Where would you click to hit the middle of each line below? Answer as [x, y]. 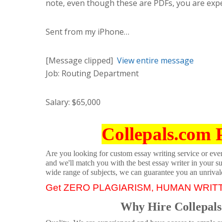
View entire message [155, 61]
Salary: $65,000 [73, 102]
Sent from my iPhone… [87, 32]
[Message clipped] [81, 61]
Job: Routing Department [93, 74]
